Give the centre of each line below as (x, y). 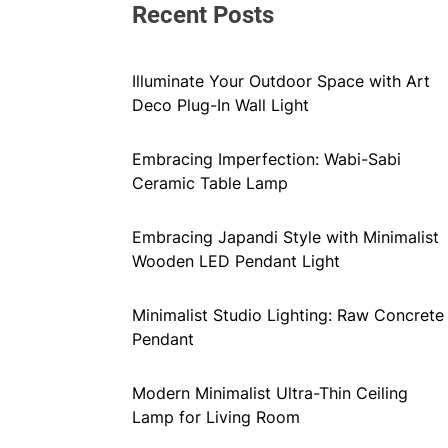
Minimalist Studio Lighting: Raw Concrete (288, 315)
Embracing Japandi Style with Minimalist (285, 237)
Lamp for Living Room (216, 417)
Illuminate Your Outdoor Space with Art (281, 81)
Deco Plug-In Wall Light (220, 105)
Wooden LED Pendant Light (236, 261)
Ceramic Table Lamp (210, 183)
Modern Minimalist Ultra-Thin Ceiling (270, 393)
